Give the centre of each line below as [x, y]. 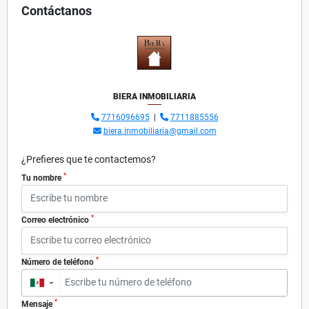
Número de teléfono [59, 262]
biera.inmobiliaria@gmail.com [160, 131]
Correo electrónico [56, 220]
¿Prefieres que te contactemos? [89, 159]
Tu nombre [42, 178]
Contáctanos [57, 10]
